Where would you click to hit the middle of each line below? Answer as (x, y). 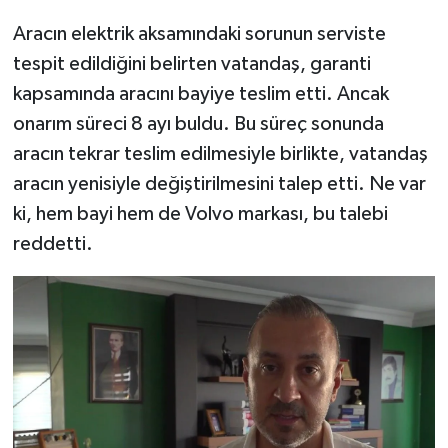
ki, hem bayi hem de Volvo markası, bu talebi (200, 213)
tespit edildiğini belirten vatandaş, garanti (191, 63)
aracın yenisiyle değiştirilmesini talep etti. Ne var (219, 183)
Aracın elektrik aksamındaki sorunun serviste (199, 33)
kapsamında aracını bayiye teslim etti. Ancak (200, 93)
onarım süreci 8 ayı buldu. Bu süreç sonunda (198, 123)
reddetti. (52, 243)
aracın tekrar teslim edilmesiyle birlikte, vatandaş (220, 153)
